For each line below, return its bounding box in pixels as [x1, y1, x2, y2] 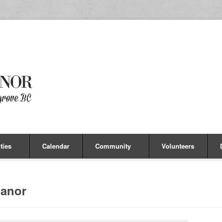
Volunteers [162, 141, 194, 151]
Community [95, 141, 131, 151]
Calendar [42, 141, 69, 151]
